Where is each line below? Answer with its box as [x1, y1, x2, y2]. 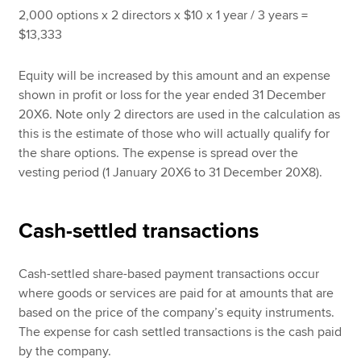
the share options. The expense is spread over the [19, 144, 299, 161]
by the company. [19, 342, 112, 359]
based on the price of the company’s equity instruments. [19, 304, 335, 321]
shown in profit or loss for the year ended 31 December [19, 86, 326, 103]
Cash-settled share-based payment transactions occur [19, 265, 320, 282]
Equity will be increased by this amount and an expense [19, 67, 331, 84]
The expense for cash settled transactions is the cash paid [19, 323, 342, 340]
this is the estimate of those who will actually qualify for [19, 125, 330, 142]
